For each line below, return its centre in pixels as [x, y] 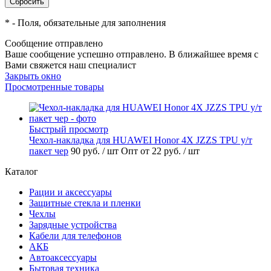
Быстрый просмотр [69, 129]
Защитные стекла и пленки [85, 203]
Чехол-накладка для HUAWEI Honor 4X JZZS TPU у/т [141, 140]
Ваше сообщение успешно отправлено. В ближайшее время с [132, 54]
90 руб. [87, 151]
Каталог [21, 172]
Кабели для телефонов [75, 236]
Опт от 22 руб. [151, 151]
